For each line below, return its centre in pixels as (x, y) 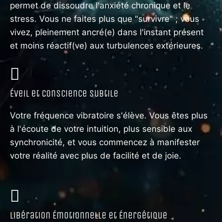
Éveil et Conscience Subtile (64, 94)
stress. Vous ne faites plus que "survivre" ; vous (105, 19)
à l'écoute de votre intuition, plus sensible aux (101, 129)
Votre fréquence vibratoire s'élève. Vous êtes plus (109, 116)
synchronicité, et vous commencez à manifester (105, 142)
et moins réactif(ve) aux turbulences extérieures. (107, 46)
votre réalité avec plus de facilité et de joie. (96, 156)
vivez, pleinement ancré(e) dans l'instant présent (107, 32)
